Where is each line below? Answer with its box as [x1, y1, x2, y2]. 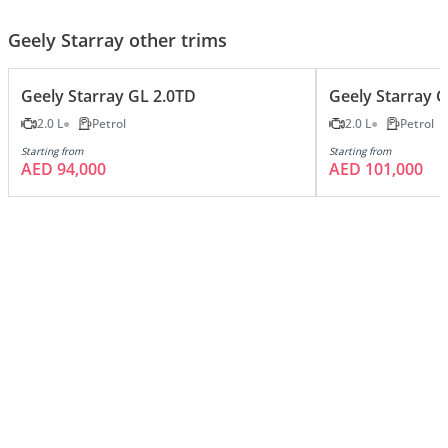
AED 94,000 [21, 157, 106, 180]
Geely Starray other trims [8, 27, 227, 52]
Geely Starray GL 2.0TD [21, 84, 196, 107]
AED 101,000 [329, 157, 423, 180]
